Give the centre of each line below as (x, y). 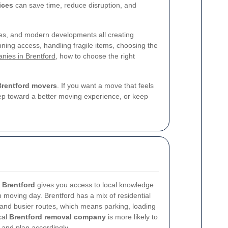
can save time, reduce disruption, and (75, 5)
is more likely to (132, 217)
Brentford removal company (58, 217)
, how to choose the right (95, 56)
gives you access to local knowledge (94, 185)
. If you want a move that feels (105, 85)
